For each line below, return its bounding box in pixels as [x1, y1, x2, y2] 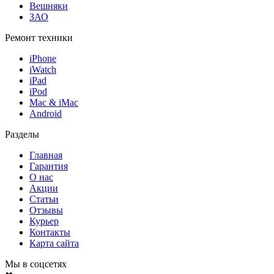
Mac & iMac [29, 97, 78, 108]
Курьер [29, 215, 59, 226]
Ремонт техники [5, 32, 73, 43]
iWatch [29, 64, 56, 75]
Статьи [29, 193, 59, 204]
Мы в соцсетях [5, 258, 67, 269]
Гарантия [29, 160, 68, 171]
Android [29, 108, 62, 119]
